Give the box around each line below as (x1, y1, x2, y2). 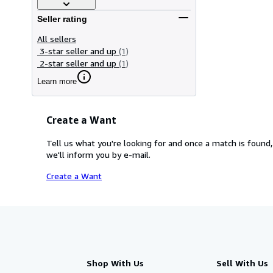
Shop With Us (87, 257, 144, 268)
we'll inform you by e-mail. (46, 149, 151, 160)
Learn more (37, 76, 77, 86)
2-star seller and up (40, 57, 116, 68)
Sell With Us (216, 257, 268, 268)
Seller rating (37, 14, 87, 24)
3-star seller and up (40, 45, 116, 56)
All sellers (37, 33, 76, 44)
